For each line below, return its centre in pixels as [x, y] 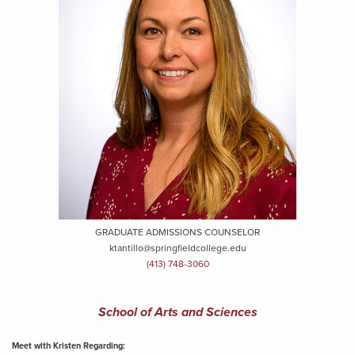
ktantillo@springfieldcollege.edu [177, 248]
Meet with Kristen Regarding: [69, 345]
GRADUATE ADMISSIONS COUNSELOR [177, 233]
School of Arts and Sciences [177, 312]
